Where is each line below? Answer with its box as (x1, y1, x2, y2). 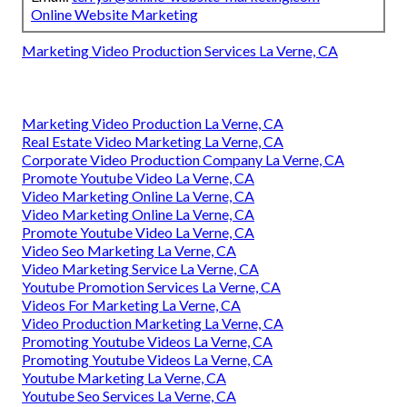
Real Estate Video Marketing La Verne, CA (22, 132, 283, 150)
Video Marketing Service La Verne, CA (22, 259, 259, 277)
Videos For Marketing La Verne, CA (22, 295, 241, 313)
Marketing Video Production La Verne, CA (22, 114, 283, 132)
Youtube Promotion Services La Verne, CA (22, 277, 281, 295)
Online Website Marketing (31, 5, 198, 23)
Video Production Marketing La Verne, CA (22, 313, 283, 332)
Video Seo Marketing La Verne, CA (22, 241, 236, 259)
